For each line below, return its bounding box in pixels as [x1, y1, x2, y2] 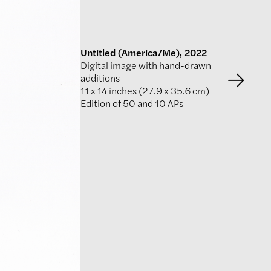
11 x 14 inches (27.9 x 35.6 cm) [80, 83, 209, 97]
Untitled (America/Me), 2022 [80, 45, 207, 59]
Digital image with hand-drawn [80, 57, 211, 72]
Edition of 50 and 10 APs [80, 96, 183, 110]
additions [80, 70, 120, 85]
